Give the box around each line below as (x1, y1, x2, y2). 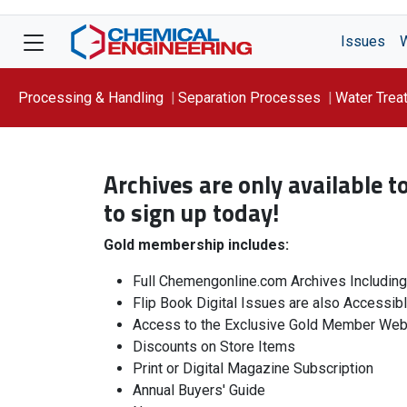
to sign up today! (104, 194, 279, 231)
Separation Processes (178, 88, 321, 106)
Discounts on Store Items (133, 338, 295, 355)
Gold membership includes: (104, 236, 289, 253)
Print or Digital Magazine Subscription (133, 360, 373, 377)
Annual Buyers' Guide (133, 382, 265, 399)
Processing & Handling (18, 88, 164, 106)
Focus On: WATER (18, 147, 131, 165)
